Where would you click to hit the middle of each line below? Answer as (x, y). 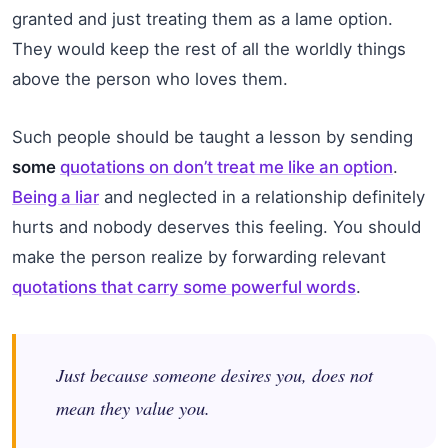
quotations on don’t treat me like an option (226, 167)
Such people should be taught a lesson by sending (212, 137)
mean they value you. (133, 408)
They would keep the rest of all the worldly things (209, 49)
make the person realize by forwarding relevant (199, 257)
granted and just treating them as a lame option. (202, 19)
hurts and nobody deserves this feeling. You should (216, 227)
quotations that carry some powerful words (184, 287)
